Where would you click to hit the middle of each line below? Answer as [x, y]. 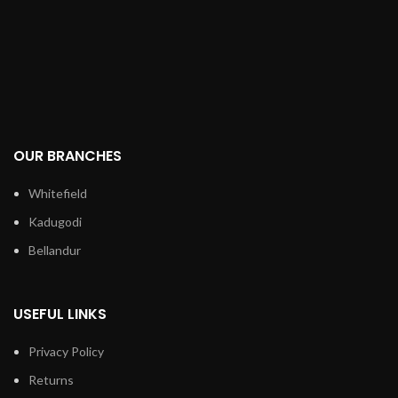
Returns [51, 380]
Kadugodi [55, 222]
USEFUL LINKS [60, 314]
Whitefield [58, 194]
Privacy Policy [66, 352]
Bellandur [55, 251]
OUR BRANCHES [68, 156]
